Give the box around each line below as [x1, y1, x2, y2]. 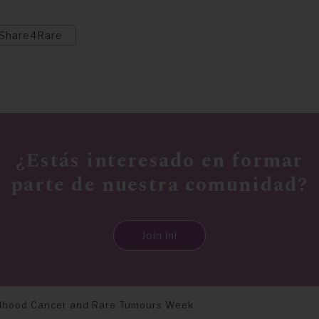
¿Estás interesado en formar [15, 145, 304, 176]
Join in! [142, 229, 177, 241]
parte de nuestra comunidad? [10, 169, 309, 200]
